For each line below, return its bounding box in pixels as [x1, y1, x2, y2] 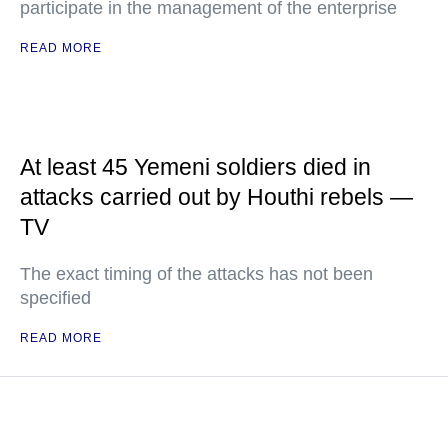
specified [20, 288, 91, 308]
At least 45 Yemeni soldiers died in [20, 154, 371, 180]
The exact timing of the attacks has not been [20, 264, 373, 284]
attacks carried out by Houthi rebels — [20, 184, 413, 210]
